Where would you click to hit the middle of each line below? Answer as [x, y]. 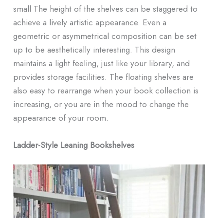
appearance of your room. [61, 118]
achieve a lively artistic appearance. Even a [90, 22]
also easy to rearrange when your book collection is [106, 91]
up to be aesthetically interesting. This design [94, 50]
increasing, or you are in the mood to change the [101, 104]
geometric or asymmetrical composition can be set [105, 36]
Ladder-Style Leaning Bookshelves [73, 145]
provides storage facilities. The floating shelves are [103, 77]
